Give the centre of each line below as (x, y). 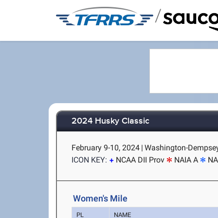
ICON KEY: (90, 160)
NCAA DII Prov (140, 160)
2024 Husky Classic (111, 121)
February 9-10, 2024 (106, 148)
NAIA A (186, 160)
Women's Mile (100, 198)
